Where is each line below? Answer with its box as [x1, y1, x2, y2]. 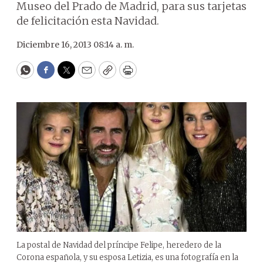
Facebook [45, 68, 95, 82]
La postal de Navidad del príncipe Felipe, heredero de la [16, 240, 221, 250]
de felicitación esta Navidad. [16, 14, 159, 28]
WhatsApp [24, 68, 80, 82]
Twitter [65, 68, 105, 82]
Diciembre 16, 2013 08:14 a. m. [16, 39, 134, 50]
